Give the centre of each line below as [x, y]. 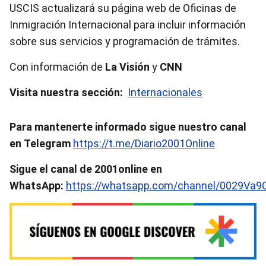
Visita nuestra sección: [66, 92]
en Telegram [40, 143]
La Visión [129, 67]
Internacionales [165, 92]
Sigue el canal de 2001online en [86, 169]
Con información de [57, 67]
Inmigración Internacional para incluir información [128, 25]
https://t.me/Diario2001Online [144, 143]
